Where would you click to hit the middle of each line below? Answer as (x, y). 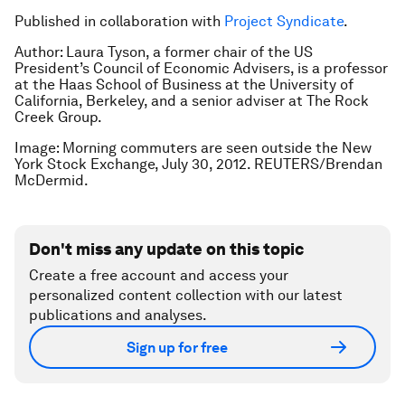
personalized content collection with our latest (186, 295)
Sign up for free (177, 347)
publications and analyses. (118, 315)
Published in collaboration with (119, 21)
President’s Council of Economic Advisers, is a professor (201, 68)
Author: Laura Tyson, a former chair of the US (164, 52)
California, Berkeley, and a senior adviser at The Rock (192, 101)
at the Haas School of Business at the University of (184, 85)
